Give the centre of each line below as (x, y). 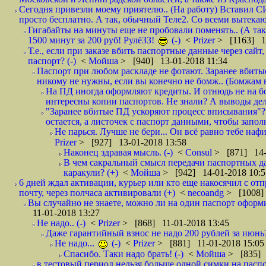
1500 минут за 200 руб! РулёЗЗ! (92, 40)
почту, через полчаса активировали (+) (97, 193)
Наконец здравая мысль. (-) (118, 152)
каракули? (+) (91, 172)
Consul (200, 152)
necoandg (207, 193)
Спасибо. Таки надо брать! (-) (123, 254)
